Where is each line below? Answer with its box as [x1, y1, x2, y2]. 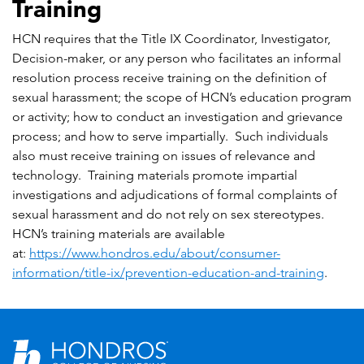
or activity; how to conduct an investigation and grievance [12, 109, 343, 125]
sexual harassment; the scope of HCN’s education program [12, 89, 352, 106]
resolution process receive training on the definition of [12, 70, 327, 86]
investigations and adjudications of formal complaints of [12, 187, 337, 203]
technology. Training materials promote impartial [12, 167, 297, 184]
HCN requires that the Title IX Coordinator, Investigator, [12, 31, 331, 47]
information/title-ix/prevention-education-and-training [12, 265, 324, 281]
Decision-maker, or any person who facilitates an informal [12, 50, 341, 67]
